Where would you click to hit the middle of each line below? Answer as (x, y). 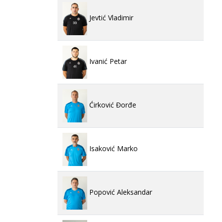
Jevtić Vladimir (110, 18)
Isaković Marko (112, 149)
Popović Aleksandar (120, 192)
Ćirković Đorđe (112, 105)
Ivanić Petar (107, 61)
